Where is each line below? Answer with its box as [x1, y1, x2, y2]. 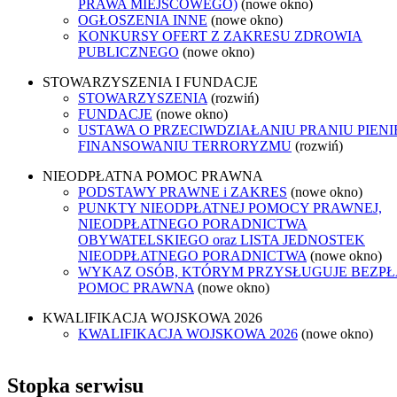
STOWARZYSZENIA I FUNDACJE [43, 74, 258, 90]
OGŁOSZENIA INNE [78, 12, 207, 27]
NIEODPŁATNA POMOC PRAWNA [43, 167, 263, 183]
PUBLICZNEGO [78, 43, 179, 59]
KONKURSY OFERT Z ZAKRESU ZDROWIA [78, 27, 362, 43]
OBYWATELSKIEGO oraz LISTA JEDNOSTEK [78, 231, 365, 247]
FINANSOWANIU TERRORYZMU [78, 137, 292, 153]
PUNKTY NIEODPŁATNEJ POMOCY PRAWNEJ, [78, 199, 382, 215]
